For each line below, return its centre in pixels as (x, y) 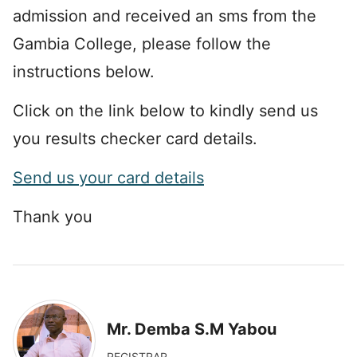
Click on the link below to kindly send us (165, 111)
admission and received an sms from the (165, 16)
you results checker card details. (135, 139)
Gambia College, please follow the (142, 44)
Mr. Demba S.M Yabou (192, 329)
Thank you (53, 217)
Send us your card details (108, 178)
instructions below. (84, 72)
